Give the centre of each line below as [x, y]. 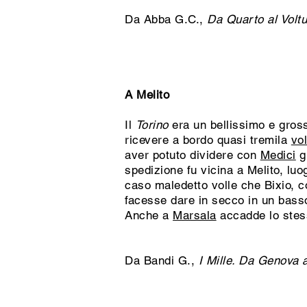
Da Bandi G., [162, 260]
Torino [152, 125]
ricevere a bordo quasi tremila [208, 140]
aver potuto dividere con [193, 155]
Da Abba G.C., [166, 19]
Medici [278, 155]
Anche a [149, 215]
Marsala [195, 215]
